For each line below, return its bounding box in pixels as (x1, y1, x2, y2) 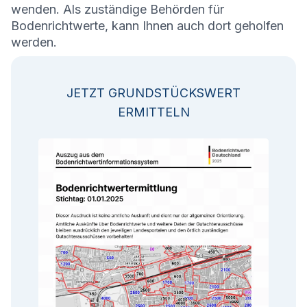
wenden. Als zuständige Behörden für (11, 2, 224, 17)
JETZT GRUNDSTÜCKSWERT (66, 86, 241, 101)
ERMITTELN (117, 105, 190, 120)
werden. (11, 35, 57, 50)
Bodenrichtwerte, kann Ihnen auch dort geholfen (11, 19, 284, 34)
